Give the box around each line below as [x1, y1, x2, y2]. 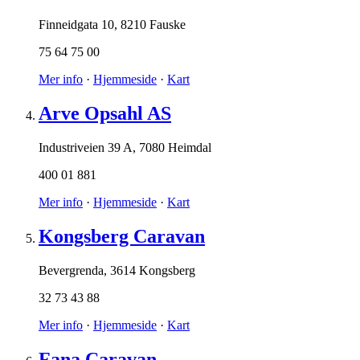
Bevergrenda [39, 263, 104, 277]
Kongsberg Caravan [39, 226, 205, 247]
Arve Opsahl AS [39, 103, 171, 125]
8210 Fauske [121, 18, 186, 32]
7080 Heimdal [139, 141, 211, 155]
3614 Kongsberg [110, 263, 195, 277]
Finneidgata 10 [39, 18, 114, 32]
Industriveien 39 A [39, 141, 133, 155]
